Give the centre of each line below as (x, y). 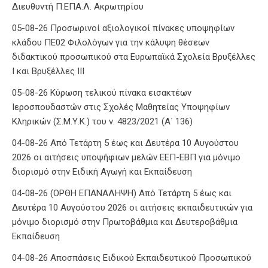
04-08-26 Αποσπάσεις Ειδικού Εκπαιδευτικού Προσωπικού (132, 258)
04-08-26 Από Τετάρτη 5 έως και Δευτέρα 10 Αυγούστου (125, 143)
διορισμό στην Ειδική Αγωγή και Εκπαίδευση (102, 171)
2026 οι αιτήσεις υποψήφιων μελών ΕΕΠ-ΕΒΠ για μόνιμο (126, 157)
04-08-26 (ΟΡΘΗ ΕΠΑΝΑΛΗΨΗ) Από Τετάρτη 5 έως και (122, 193)
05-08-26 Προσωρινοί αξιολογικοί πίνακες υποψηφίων (123, 28)
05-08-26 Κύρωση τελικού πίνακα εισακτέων (102, 92)
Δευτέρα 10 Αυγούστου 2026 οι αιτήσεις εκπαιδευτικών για (132, 207)
